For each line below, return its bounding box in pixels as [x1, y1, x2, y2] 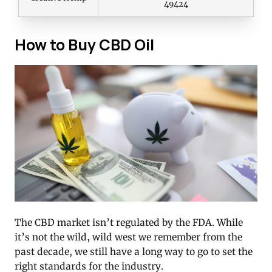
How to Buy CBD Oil [15, 33, 154, 55]
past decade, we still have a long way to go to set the [15, 246, 253, 258]
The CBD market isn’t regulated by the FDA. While [15, 217, 243, 229]
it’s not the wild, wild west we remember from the [15, 231, 242, 243]
